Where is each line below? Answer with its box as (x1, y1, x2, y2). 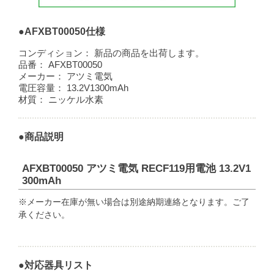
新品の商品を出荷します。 (94, 47, 205, 58)
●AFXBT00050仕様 (18, 26, 106, 37)
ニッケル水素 (48, 94, 104, 105)
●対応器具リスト (18, 259, 94, 270)
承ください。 (18, 209, 70, 220)
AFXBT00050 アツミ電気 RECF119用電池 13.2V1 (22, 162, 251, 174)
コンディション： (18, 47, 92, 58)
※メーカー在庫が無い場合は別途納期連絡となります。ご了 (18, 196, 250, 207)
